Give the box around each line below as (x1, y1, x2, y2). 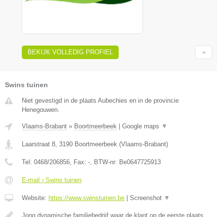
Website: (22, 194, 48, 202)
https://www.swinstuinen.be (48, 194, 124, 202)
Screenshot (130, 194, 164, 202)
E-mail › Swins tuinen (22, 176, 81, 184)
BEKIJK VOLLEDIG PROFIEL (28, 48, 113, 56)
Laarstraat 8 (22, 140, 55, 148)
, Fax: (70, 158, 88, 166)
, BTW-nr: (90, 158, 119, 166)
